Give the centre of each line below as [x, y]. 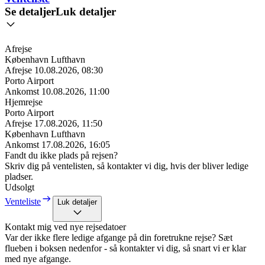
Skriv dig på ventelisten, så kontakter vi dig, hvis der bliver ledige [127, 166]
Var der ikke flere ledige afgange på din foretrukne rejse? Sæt [119, 238]
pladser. [19, 177]
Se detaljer [30, 11]
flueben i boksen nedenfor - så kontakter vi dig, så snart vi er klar [125, 248]
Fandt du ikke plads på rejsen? [61, 156]
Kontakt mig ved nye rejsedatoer [65, 227]
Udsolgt [20, 188]
